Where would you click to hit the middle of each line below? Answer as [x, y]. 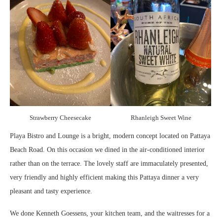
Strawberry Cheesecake [60, 117]
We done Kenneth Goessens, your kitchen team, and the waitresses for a [110, 213]
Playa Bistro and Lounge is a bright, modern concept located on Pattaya [110, 136]
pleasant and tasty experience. [51, 191]
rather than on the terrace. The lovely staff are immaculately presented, [109, 163]
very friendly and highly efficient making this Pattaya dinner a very [104, 177]
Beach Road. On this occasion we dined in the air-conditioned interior [107, 149]
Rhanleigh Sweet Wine [161, 117]
